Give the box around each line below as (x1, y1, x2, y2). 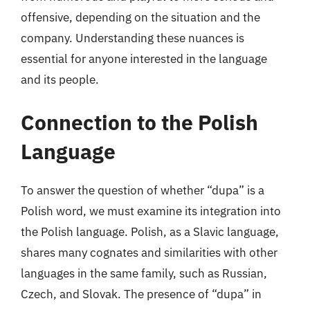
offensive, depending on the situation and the (21, 10, 260, 25)
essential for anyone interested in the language (21, 51, 267, 66)
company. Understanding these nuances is (21, 30, 244, 46)
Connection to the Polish (21, 108, 258, 136)
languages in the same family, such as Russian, (21, 265, 267, 281)
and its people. (21, 72, 99, 87)
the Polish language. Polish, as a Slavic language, (21, 224, 279, 239)
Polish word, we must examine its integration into (21, 203, 281, 219)
